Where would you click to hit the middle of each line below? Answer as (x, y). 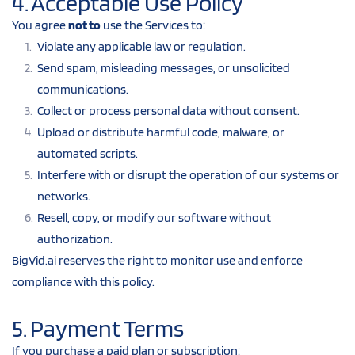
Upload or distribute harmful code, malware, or (161, 132)
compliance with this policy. (83, 281)
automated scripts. (88, 153)
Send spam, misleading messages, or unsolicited (164, 67)
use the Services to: (153, 25)
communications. (83, 89)
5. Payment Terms (98, 328)
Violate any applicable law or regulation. (141, 46)
